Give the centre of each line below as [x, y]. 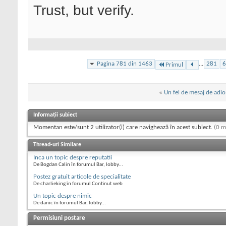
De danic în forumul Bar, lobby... [70, 203]
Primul [174, 65]
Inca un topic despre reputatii [73, 157]
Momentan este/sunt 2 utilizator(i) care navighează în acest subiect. [124, 127]
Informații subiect [55, 115]
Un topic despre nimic [63, 196]
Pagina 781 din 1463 [125, 64]
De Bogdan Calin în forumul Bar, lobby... [78, 164]
